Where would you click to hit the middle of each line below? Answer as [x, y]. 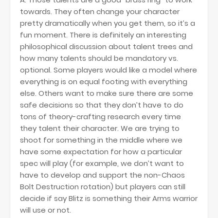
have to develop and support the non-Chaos [102, 175]
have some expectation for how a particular [101, 152]
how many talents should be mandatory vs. [99, 58]
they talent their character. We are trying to [100, 128]
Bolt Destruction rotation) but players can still [103, 187]
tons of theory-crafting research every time [100, 117]
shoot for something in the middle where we [101, 140]
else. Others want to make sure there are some [107, 93]
